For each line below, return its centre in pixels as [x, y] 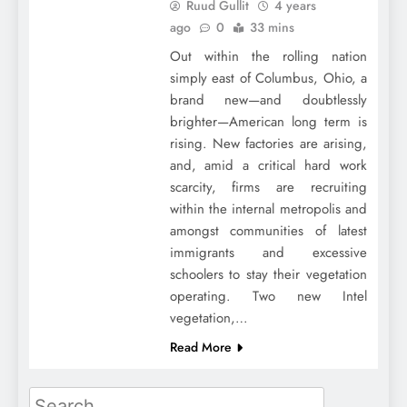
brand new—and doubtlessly [268, 99]
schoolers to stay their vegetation [268, 274]
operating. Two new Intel [268, 296]
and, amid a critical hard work [268, 165]
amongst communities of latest [268, 230]
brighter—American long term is [268, 121]
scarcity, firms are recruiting [268, 187]
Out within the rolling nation [268, 56]
